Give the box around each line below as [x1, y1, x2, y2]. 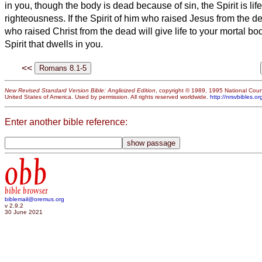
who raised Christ [5, 26, 77, 36]
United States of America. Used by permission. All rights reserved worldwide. [5, 94, 210, 101]
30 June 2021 [5, 209, 43, 216]
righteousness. [5, 13, 68, 23]
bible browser [5, 185, 48, 196]
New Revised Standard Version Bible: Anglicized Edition [5, 87, 156, 94]
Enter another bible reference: [5, 116, 127, 127]
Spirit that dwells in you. [5, 39, 103, 49]
